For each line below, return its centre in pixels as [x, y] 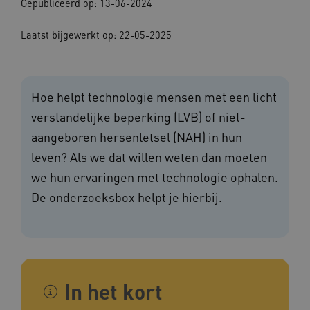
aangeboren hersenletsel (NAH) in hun [137, 137]
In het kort [113, 292]
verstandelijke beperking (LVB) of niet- [138, 117]
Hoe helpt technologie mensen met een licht [154, 97]
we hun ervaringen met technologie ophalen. [155, 177]
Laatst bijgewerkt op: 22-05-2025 [96, 35]
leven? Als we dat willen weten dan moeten [149, 157]
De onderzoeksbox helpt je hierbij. [127, 197]
